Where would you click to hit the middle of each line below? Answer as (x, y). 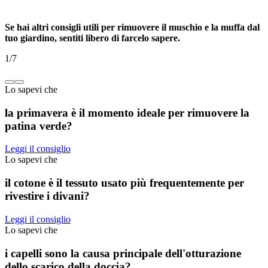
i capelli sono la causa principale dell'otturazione (123, 253)
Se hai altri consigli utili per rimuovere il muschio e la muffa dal (132, 28)
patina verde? (39, 126)
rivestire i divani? (47, 196)
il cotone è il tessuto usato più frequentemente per (124, 183)
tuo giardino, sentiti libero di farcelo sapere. (92, 38)
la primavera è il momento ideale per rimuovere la (127, 112)
